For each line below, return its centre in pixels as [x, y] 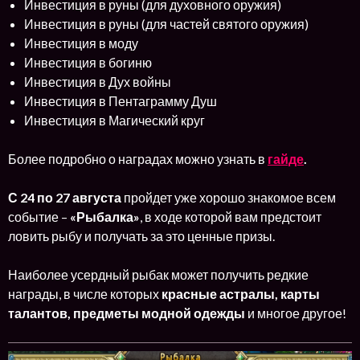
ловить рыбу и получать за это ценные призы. [141, 236]
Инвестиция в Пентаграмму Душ [121, 101]
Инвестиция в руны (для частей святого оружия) [166, 24]
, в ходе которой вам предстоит [231, 217]
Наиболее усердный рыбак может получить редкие [158, 275]
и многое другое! [296, 313]
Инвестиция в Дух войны [98, 82]
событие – [39, 217]
